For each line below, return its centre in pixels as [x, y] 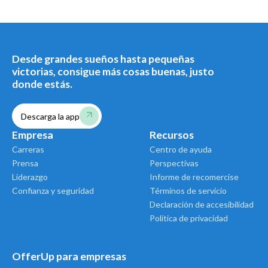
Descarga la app [50, 116]
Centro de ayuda [181, 150]
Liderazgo [30, 177]
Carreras [28, 150]
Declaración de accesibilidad [202, 205]
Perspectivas [174, 163]
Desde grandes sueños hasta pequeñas [103, 59]
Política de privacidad [189, 218]
